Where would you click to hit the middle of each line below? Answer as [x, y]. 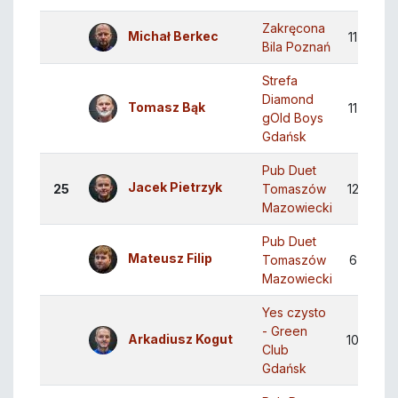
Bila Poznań [296, 47]
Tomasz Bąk [167, 107]
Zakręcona [294, 28]
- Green [285, 331]
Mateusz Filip [170, 259]
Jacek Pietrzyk [175, 187]
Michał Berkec [173, 36]
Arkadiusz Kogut [180, 339]
